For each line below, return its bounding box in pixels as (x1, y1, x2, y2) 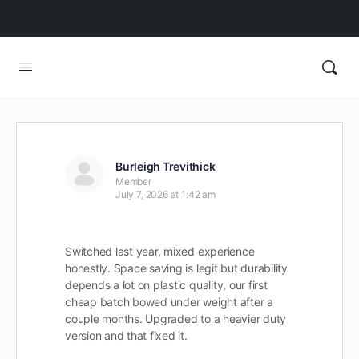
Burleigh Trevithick (115, 159, 216, 173)
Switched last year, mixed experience (65, 244, 255, 258)
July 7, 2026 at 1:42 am (115, 188, 216, 200)
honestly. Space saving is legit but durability (65, 261, 288, 275)
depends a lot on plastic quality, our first (65, 278, 268, 292)
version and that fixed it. (65, 329, 188, 342)
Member (115, 175, 151, 188)
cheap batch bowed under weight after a (65, 295, 273, 309)
